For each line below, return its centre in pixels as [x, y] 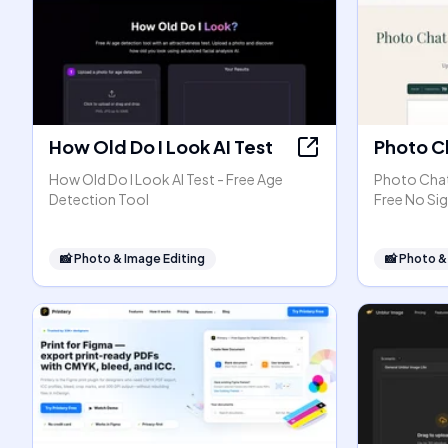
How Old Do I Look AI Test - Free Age [166, 179]
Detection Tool [99, 199]
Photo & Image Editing [139, 258]
